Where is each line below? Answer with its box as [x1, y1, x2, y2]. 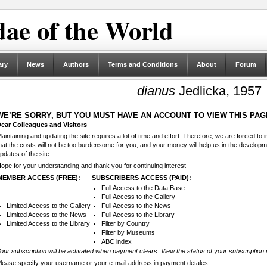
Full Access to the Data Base [101, 184, 185, 192]
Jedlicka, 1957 [175, 83, 262, 98]
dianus [137, 83, 175, 98]
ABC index [101, 238, 132, 246]
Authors [63, 61, 89, 68]
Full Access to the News [101, 202, 171, 210]
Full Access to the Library [101, 211, 175, 219]
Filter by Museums [101, 229, 155, 237]
